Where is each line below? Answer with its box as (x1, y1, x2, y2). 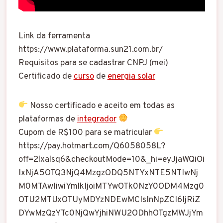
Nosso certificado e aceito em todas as (28, 100, 175, 111)
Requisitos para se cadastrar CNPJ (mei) (18, 57, 168, 69)
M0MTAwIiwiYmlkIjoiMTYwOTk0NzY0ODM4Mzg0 (18, 181, 204, 192)
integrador (77, 113, 116, 125)
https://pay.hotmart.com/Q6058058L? (18, 140, 165, 152)
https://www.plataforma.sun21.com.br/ (18, 44, 163, 55)
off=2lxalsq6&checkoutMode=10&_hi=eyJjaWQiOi (18, 154, 205, 165)
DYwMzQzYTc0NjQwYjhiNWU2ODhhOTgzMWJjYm (18, 208, 203, 219)
